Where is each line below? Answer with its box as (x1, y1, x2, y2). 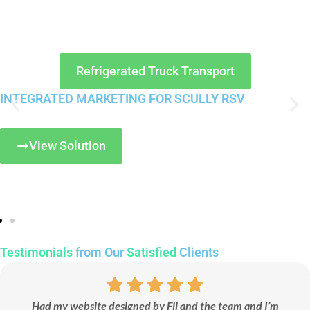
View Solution (29, 138, 106, 154)
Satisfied (127, 245, 176, 260)
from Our (73, 245, 127, 260)
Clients (176, 245, 219, 260)
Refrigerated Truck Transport (75, 64, 235, 79)
